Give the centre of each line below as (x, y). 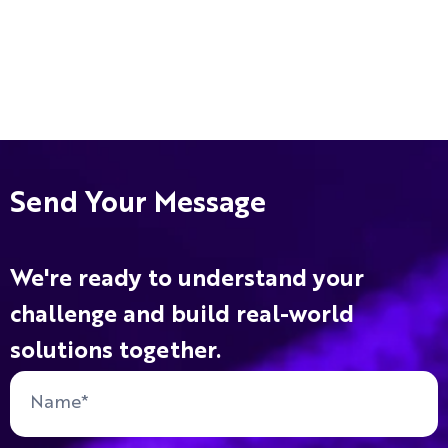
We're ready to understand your (187, 280)
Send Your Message (138, 204)
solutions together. (115, 352)
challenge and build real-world (182, 316)
